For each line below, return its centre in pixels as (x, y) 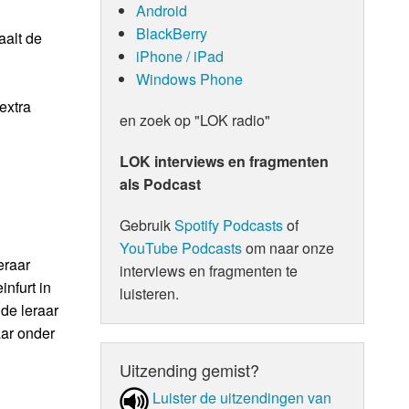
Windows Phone (189, 79)
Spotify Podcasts (229, 225)
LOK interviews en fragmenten (225, 161)
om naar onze (288, 247)
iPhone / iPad (179, 56)
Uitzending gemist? (190, 369)
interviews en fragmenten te (209, 270)
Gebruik (147, 225)
